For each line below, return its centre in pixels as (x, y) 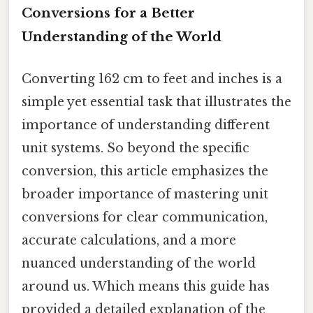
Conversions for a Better (108, 13)
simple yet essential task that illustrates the (156, 102)
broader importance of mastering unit (145, 194)
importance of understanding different (146, 125)
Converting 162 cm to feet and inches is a (152, 79)
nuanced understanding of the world (139, 263)
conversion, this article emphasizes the (145, 171)
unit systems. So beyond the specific (136, 148)
